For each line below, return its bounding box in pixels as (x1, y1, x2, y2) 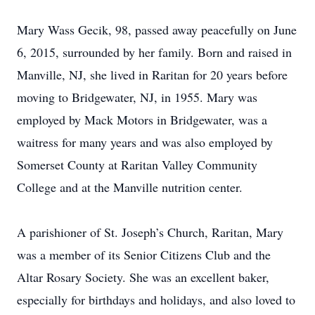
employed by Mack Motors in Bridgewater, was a (17, 111, 267, 128)
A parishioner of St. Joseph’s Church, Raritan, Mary (17, 224, 283, 240)
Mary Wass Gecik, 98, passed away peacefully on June (17, 21, 297, 38)
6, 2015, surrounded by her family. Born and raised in (17, 44, 292, 60)
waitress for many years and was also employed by (17, 134, 273, 150)
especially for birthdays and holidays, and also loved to (17, 291, 295, 308)
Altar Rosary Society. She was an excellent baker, (17, 269, 269, 285)
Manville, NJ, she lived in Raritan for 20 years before (17, 66, 288, 83)
